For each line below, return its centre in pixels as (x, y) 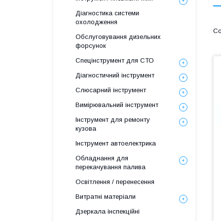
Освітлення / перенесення (115, 182)
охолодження (96, 22)
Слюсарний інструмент (111, 90)
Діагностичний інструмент (115, 75)
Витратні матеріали (106, 197)
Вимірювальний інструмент (117, 105)
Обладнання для (102, 158)
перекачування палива (110, 167)
